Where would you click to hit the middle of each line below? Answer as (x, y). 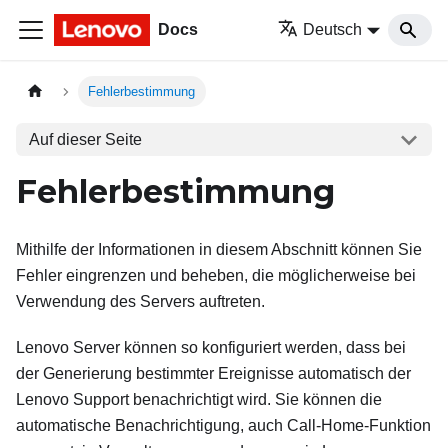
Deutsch (333, 29)
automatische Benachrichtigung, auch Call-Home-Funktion (223, 425)
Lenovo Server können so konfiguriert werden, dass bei (211, 347)
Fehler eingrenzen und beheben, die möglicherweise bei (216, 275)
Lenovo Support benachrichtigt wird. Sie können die (199, 399)
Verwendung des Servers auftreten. (140, 301)
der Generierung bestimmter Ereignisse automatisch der (213, 373)
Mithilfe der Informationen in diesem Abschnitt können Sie (219, 249)
